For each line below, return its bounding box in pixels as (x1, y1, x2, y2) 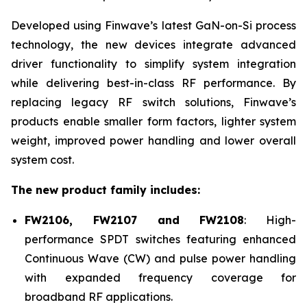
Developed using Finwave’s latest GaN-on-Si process (11, 19, 296, 32)
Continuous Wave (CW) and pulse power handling (25, 251, 296, 265)
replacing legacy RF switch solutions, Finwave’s (11, 95, 296, 109)
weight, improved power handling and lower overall (11, 134, 296, 147)
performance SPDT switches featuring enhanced (25, 232, 296, 246)
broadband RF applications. (25, 290, 173, 304)
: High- (244, 213, 296, 227)
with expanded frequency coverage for (25, 271, 296, 284)
